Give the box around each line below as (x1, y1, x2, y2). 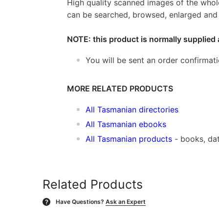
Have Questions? (56, 197, 104, 205)
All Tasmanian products (86, 133, 172, 144)
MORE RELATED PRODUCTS (67, 83, 173, 93)
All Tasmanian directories (86, 104, 178, 114)
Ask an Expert (106, 197, 146, 205)
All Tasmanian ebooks (86, 119, 166, 129)
